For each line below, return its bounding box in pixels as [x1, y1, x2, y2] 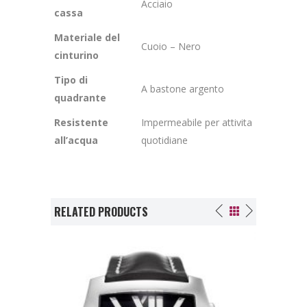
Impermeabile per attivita [141, 115, 252, 129]
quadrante [54, 90, 106, 104]
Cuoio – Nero [141, 39, 201, 53]
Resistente [54, 115, 108, 129]
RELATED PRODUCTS [54, 203, 148, 220]
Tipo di [54, 73, 88, 86]
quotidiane [141, 133, 188, 147]
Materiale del [54, 30, 120, 44]
